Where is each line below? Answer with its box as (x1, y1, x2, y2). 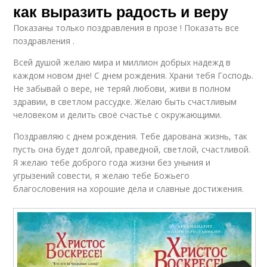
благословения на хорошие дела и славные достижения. (13, 182, 244, 194)
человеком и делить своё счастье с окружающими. (13, 108, 222, 120)
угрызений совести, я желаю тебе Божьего (13, 169, 190, 181)
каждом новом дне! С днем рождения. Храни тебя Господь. (13, 69, 254, 81)
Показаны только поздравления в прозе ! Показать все (13, 21, 240, 33)
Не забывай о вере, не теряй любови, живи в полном (13, 82, 231, 94)
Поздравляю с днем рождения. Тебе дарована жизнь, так (13, 130, 248, 142)
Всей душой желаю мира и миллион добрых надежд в (13, 56, 231, 68)
